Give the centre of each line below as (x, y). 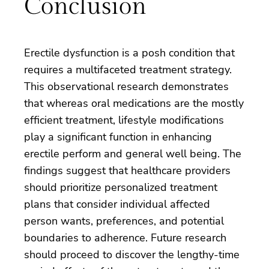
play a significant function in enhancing (118, 137)
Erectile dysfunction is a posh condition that (129, 53)
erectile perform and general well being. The (133, 153)
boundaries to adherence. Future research (125, 237)
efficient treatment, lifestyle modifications (124, 120)
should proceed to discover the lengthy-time (132, 254)
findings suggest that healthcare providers (127, 170)
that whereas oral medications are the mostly (134, 103)
